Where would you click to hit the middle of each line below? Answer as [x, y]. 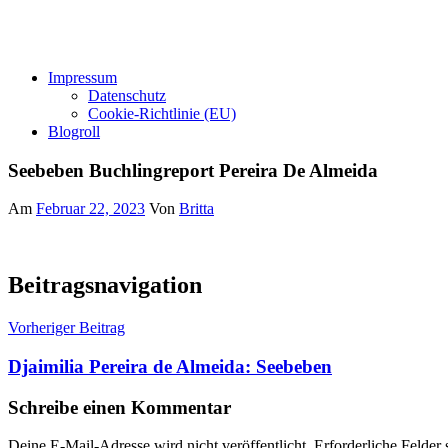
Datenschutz [127, 95]
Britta [196, 209]
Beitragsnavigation [105, 285]
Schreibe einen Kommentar [119, 407]
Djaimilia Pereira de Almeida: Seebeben [170, 366]
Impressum [82, 77]
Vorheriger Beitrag [66, 328]
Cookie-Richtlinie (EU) [162, 113]
